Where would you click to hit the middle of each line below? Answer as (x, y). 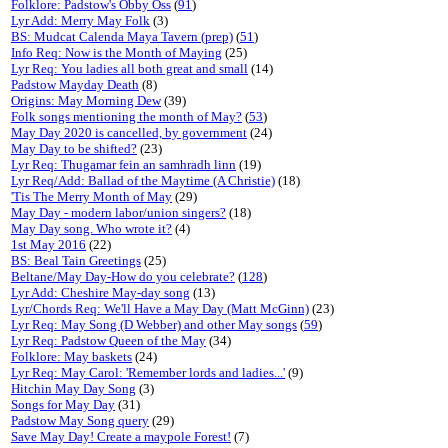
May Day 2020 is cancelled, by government (129, 132)
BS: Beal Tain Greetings (76, 260)
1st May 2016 (48, 244)
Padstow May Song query (80, 420)
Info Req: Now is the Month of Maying (116, 52)
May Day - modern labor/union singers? (118, 212)
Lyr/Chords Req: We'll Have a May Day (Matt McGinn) (160, 308)
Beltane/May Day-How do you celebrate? (123, 276)
